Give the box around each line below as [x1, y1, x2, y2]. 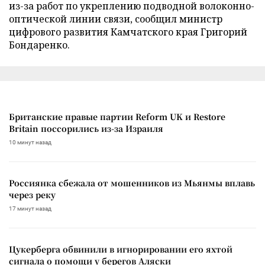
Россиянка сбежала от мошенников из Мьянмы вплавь [9, 176, 255, 189]
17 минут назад [9, 205, 51, 212]
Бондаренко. [9, 38, 70, 51]
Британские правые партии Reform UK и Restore [9, 110, 225, 122]
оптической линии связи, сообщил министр [9, 12, 222, 25]
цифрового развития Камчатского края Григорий [9, 25, 247, 38]
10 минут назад [9, 138, 51, 146]
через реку [9, 188, 56, 201]
